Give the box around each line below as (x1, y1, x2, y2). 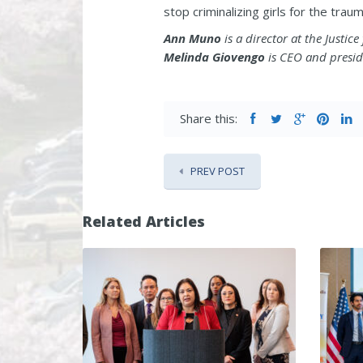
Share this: (180, 110, 237, 126)
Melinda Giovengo (164, 49, 265, 65)
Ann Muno (164, 30, 221, 46)
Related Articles (83, 211, 205, 231)
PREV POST (190, 164, 245, 178)
